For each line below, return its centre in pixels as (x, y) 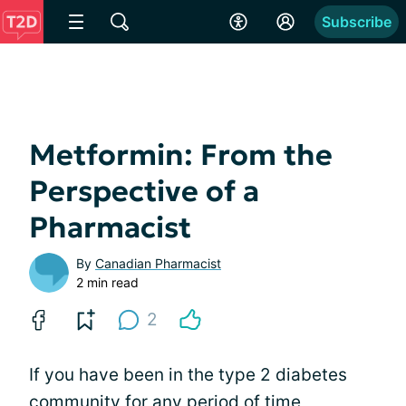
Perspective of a (144, 191)
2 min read (107, 282)
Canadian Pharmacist (158, 263)
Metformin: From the (181, 155)
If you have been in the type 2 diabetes (188, 375)
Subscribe (357, 22)
